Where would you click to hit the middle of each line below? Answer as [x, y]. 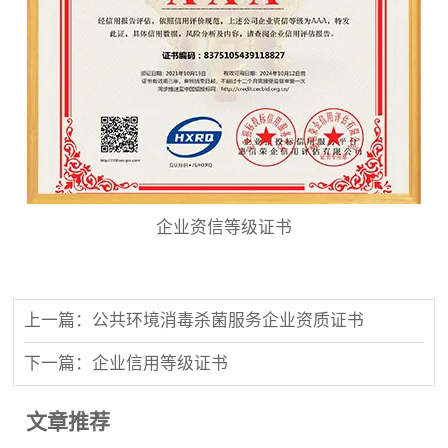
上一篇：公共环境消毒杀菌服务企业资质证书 [194, 320]
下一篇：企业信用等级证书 [126, 363]
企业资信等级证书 [224, 227]
